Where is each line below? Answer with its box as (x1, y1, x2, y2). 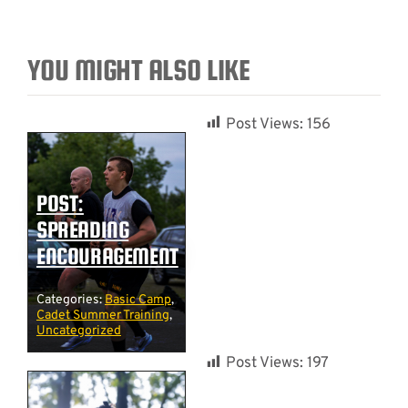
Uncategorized (36, 323, 121, 340)
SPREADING (36, 217, 129, 243)
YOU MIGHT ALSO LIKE (26, 53, 250, 87)
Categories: (36, 292, 105, 309)
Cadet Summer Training (36, 308, 169, 324)
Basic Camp (104, 292, 171, 309)
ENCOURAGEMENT (36, 243, 178, 270)
